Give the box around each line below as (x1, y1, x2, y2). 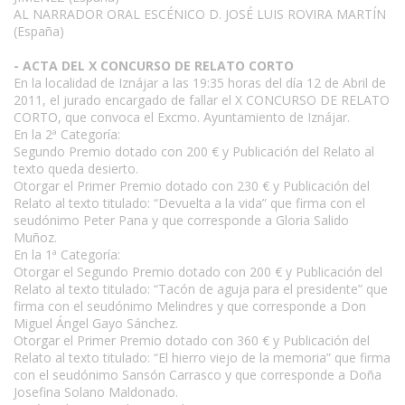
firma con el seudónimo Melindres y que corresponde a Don (14, 297, 366, 315)
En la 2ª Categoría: (14, 126, 120, 143)
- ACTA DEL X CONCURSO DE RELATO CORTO (14, 57, 294, 74)
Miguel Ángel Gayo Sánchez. (14, 315, 178, 332)
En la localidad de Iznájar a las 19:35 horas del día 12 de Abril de (14, 74, 386, 91)
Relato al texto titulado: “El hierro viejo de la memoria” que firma (14, 349, 391, 366)
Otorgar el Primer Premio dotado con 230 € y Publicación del (14, 177, 370, 194)
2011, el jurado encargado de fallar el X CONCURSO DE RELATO (14, 91, 390, 108)
